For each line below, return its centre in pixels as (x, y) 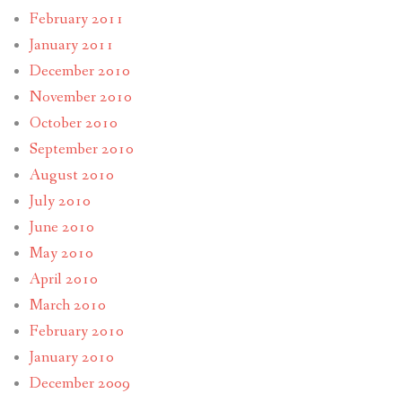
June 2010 (61, 227)
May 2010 (61, 253)
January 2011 (71, 45)
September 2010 (81, 149)
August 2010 (71, 175)
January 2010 (71, 357)
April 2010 (63, 279)
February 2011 (76, 19)
